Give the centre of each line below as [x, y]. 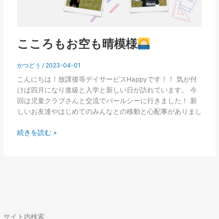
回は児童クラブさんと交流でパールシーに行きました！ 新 [107, 101]
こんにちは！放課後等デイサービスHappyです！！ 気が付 [107, 79]
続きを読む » [37, 132]
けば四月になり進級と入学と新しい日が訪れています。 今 [107, 90]
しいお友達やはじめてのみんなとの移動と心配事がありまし [109, 112]
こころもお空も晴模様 [77, 44]
